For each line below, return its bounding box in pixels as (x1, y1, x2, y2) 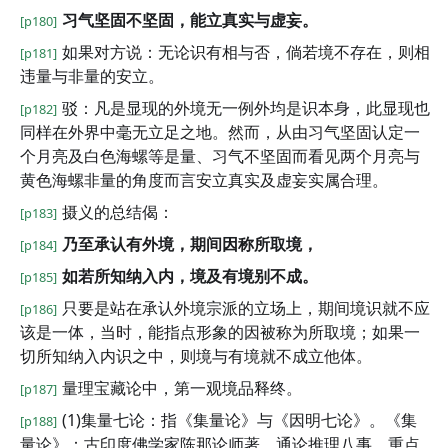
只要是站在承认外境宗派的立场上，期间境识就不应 (62, 297, 430, 319)
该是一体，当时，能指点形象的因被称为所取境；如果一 (20, 321, 420, 343)
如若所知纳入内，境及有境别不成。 (62, 265, 318, 287)
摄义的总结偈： (62, 201, 174, 223)
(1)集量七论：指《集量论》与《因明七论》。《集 (62, 409, 417, 431)
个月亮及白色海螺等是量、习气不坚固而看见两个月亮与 (20, 145, 420, 167)
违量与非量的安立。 (20, 65, 164, 87)
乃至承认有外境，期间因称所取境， (62, 233, 318, 255)
